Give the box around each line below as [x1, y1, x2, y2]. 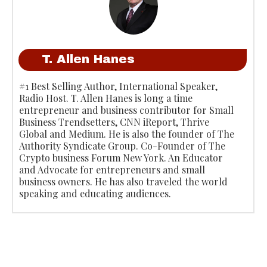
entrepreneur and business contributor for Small [19, 103, 234, 116]
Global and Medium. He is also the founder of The [19, 127, 234, 140]
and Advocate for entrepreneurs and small [19, 163, 205, 176]
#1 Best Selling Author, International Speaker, [19, 79, 218, 92]
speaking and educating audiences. [19, 187, 171, 200]
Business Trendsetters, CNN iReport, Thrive [19, 115, 209, 128]
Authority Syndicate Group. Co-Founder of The [19, 139, 225, 152]
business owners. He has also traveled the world [19, 175, 228, 188]
